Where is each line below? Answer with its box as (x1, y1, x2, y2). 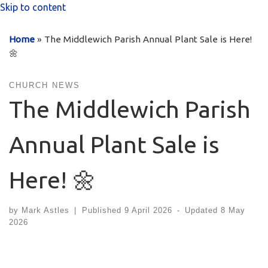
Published (81, 206, 124, 215)
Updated (185, 206, 221, 215)
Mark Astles (22, 206, 69, 215)
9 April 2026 (124, 206, 172, 215)
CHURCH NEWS (9, 80, 80, 90)
